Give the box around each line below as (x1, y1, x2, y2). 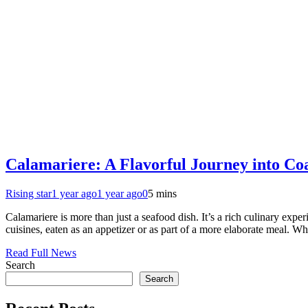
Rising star (5, 187, 52, 199)
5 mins (148, 187, 177, 199)
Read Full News (5, 246, 76, 258)
